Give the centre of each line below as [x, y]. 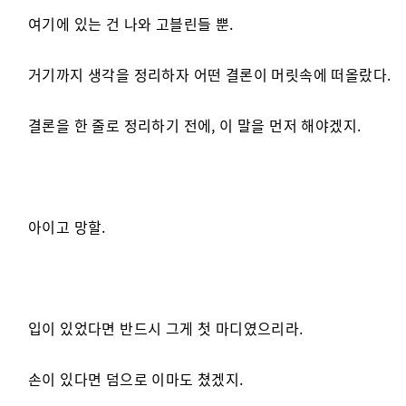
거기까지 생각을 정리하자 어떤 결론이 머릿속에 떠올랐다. [210, 74]
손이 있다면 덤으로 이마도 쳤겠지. [136, 379]
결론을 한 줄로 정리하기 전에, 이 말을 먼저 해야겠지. [195, 125]
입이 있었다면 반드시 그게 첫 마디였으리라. [166, 328]
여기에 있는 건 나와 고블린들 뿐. [131, 24]
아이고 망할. [67, 227]
